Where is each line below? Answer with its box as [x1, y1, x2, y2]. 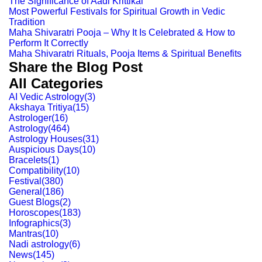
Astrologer [9, 113, 51, 123]
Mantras [9, 229, 42, 239]
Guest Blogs [9, 197, 60, 207]
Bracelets [9, 155, 48, 165]
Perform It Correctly [9, 38, 88, 48]
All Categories [9, 75, 103, 91]
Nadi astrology [9, 239, 69, 249]
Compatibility [9, 166, 63, 175]
